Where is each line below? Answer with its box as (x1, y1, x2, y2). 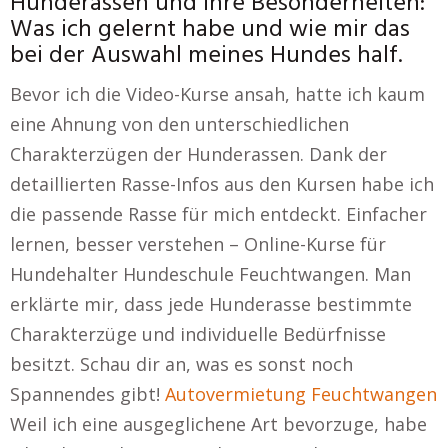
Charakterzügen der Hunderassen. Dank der (10, 142, 387, 166)
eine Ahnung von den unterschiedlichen (10, 112, 349, 136)
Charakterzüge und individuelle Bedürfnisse (10, 322, 386, 346)
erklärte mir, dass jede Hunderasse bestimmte (10, 292, 412, 316)
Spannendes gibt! (10, 382, 165, 406)
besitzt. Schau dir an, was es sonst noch (10, 352, 353, 376)
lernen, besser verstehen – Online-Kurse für (10, 232, 386, 256)
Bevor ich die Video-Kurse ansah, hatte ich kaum (10, 82, 425, 106)
